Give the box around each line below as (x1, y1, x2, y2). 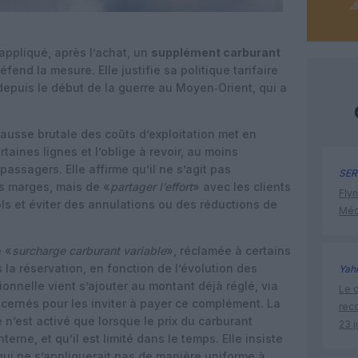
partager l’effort (110, 180, 193, 193)
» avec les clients (193, 180, 291, 193)
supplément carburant (151, 46, 280, 59)
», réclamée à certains (166, 244, 291, 257)
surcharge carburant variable (12, 244, 166, 257)
